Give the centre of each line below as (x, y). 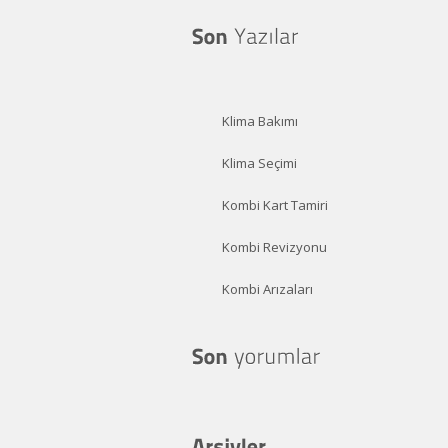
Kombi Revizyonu (274, 247)
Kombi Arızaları (267, 289)
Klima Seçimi (259, 163)
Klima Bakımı (260, 121)
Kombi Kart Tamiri (275, 205)
